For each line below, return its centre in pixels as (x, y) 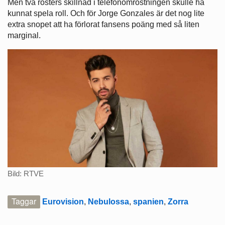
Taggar (24, 201)
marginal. (24, 35)
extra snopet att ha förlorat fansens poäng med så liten (103, 24)
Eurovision (63, 202)
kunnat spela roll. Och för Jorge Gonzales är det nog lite (106, 13)
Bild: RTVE (26, 173)
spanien (148, 202)
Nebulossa (108, 202)
